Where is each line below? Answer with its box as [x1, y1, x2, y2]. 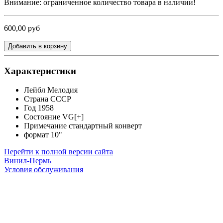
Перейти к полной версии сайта [4, 147, 113, 156]
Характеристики [4, 65, 76, 76]
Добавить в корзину [8, 42, 67, 50]
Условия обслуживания [4, 165, 83, 174]
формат [24, 130, 49, 139]
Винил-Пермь [4, 156, 51, 165]
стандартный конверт [67, 121, 142, 130]
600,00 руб [4, 23, 40, 32]
